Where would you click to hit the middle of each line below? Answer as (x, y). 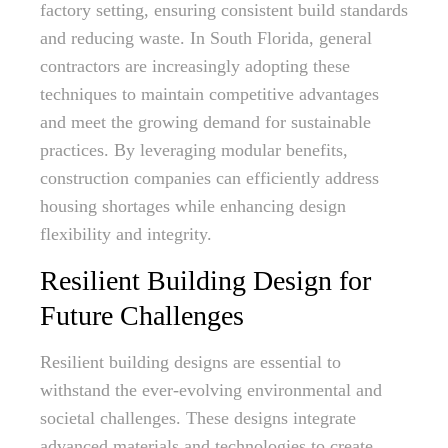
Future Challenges (142, 315)
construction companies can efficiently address (209, 178)
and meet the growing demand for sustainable (205, 122)
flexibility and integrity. (126, 234)
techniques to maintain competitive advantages (209, 94)
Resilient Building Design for (205, 280)
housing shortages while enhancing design (193, 206)
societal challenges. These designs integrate (198, 418)
